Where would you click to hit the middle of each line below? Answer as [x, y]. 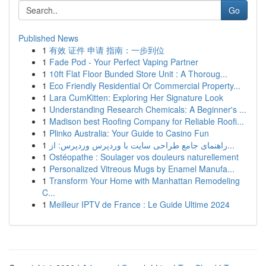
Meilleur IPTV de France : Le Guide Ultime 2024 [140, 204]
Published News [48, 38]
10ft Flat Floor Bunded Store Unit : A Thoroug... [138, 74]
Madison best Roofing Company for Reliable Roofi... [147, 121]
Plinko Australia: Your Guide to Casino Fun [129, 133]
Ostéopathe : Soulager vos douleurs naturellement [144, 157]
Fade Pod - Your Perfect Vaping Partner [124, 62]
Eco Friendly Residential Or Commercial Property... [145, 85]
